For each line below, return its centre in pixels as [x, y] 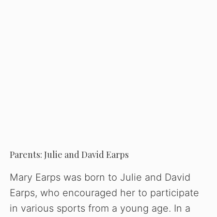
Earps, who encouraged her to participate [104, 193]
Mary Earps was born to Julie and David [100, 178]
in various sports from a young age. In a [100, 209]
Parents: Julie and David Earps [69, 155]
